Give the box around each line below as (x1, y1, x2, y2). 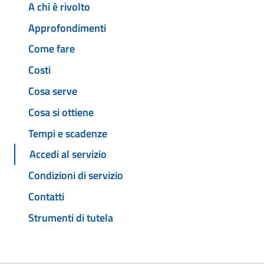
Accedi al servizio (29, 146, 107, 163)
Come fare (28, 41, 75, 57)
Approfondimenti (28, 19, 106, 36)
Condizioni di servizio (28, 167, 123, 184)
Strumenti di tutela (28, 209, 113, 226)
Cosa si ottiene (28, 104, 94, 120)
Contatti (28, 188, 64, 204)
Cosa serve (28, 83, 77, 100)
